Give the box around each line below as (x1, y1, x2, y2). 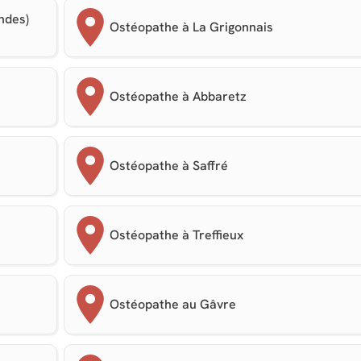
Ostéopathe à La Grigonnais (110, 19, 274, 35)
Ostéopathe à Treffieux (110, 226, 244, 243)
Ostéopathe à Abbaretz (110, 88, 247, 105)
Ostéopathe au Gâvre (110, 296, 237, 313)
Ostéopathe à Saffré (110, 157, 229, 174)
